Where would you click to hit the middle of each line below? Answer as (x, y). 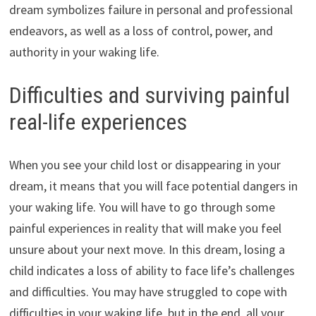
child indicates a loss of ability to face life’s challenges (152, 270)
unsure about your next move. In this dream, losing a (147, 249)
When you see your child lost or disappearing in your (145, 164)
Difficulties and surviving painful (149, 96)
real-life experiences (98, 122)
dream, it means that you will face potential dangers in (153, 186)
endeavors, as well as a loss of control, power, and (141, 31)
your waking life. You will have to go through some (142, 207)
